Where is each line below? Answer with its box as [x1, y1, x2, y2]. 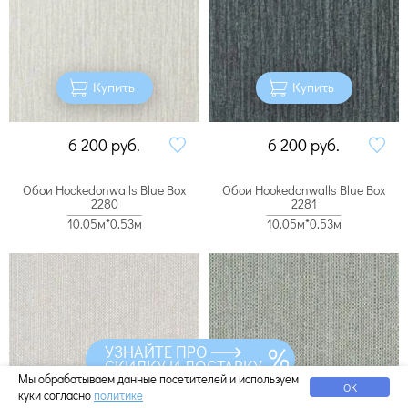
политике [94, 387, 143, 403]
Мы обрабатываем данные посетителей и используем [18, 371, 299, 386]
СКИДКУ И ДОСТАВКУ [105, 355, 263, 377]
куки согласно [18, 387, 94, 403]
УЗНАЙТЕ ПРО [105, 341, 209, 362]
